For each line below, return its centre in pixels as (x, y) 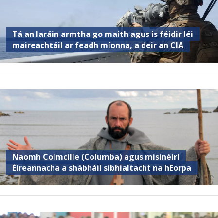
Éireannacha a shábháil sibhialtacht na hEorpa (102, 168)
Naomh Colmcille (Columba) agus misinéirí (96, 156)
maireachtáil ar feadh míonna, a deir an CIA (98, 45)
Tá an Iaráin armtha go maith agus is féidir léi (103, 34)
